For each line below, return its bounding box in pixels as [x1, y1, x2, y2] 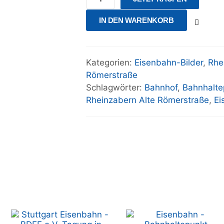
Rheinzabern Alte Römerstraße [86, 95, 209, 105]
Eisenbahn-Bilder [134, 57, 203, 67]
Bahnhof [144, 82, 177, 92]
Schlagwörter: [86, 82, 144, 92]
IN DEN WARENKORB [99, 16, 174, 24]
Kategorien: [86, 57, 134, 67]
